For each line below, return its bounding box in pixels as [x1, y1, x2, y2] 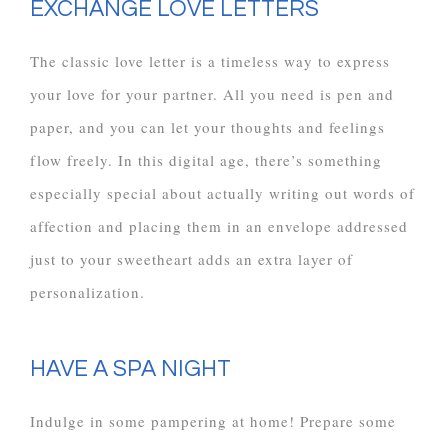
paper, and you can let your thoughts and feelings [30, 116, 385, 137]
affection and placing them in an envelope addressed [30, 215, 408, 236]
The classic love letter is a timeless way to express [30, 50, 390, 71]
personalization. [30, 281, 145, 302]
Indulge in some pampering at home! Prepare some [30, 411, 396, 432]
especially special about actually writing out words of [30, 182, 415, 203]
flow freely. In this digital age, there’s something [30, 149, 382, 170]
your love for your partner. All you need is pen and [30, 83, 394, 104]
